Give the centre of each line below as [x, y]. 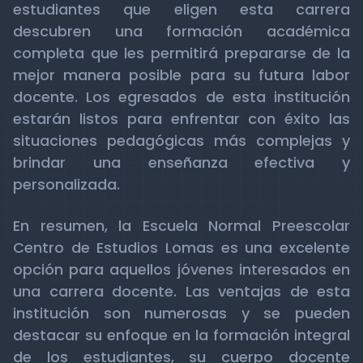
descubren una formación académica [181, 31]
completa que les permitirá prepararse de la [181, 53]
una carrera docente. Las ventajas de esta [181, 291]
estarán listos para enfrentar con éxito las [181, 119]
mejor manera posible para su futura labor [181, 75]
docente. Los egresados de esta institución [181, 97]
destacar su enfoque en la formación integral [181, 335]
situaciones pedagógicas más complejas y [181, 141]
